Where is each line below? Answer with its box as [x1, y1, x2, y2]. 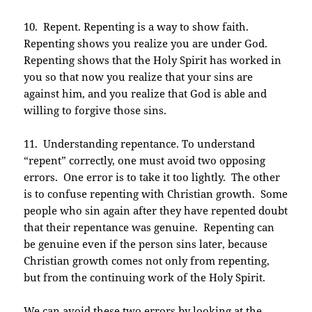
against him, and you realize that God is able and [24, 86, 267, 101]
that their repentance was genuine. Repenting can [24, 220, 275, 235]
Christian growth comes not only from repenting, [24, 253, 270, 268]
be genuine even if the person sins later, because [24, 237, 268, 251]
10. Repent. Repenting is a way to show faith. [24, 19, 252, 34]
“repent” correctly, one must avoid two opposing [24, 153, 266, 168]
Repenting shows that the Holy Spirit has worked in [24, 53, 282, 68]
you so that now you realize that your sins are [24, 70, 253, 84]
